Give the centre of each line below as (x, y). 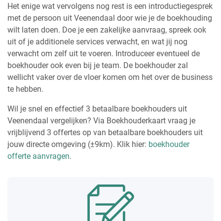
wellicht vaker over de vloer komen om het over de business (110, 77)
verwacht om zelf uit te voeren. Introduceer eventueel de (104, 53)
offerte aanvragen (38, 156)
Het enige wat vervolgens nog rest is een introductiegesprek (110, 6)
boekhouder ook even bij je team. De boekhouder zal (98, 65)
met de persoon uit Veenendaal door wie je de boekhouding (110, 18)
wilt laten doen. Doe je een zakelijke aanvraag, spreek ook (107, 30)
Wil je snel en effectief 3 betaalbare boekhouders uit (97, 109)
